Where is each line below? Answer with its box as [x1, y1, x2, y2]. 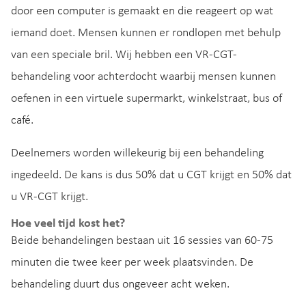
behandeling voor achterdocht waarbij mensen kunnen [11, 70, 276, 83]
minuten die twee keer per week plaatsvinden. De [11, 255, 253, 269]
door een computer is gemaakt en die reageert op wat [11, 4, 273, 18]
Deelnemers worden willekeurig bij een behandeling [11, 146, 264, 160]
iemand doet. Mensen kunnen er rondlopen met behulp [11, 26, 281, 40]
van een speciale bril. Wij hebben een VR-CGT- [11, 48, 237, 61]
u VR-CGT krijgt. [11, 190, 88, 204]
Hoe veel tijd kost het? [11, 217, 125, 230]
